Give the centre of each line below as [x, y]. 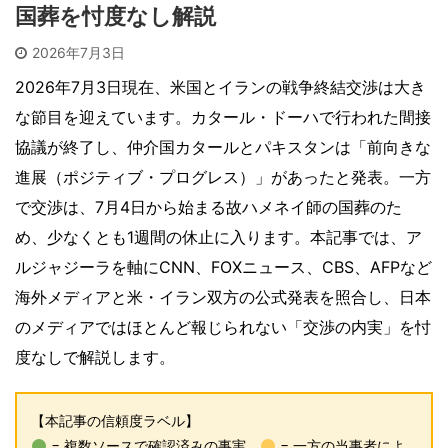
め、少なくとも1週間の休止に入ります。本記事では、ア [218, 237]
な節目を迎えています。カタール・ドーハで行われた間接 [223, 117]
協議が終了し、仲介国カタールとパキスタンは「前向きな [223, 147]
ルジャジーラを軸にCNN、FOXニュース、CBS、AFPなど [223, 267]
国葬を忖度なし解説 [115, 17]
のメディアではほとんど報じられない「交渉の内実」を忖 [223, 327]
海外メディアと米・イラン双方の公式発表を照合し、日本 [223, 297]
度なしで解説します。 [95, 357]
